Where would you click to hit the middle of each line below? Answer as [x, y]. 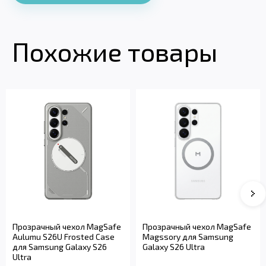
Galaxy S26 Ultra [174, 246]
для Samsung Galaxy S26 [60, 246]
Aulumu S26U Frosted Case [64, 236]
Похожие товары [115, 51]
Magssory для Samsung [188, 236]
